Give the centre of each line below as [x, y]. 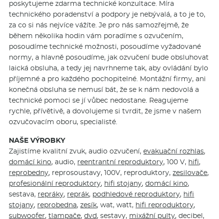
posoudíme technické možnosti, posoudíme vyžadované [105, 46]
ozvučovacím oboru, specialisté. [63, 121]
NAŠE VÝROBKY [37, 140]
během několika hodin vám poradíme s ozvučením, [96, 35]
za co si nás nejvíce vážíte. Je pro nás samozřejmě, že [99, 25]
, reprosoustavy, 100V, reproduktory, [111, 172]
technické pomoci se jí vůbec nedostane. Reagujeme [99, 100]
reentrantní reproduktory [120, 162]
